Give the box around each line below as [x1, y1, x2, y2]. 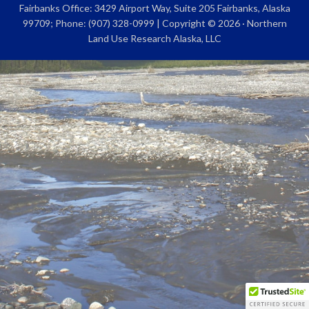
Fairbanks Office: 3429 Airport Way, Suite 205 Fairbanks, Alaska [19, 1, 290, 14]
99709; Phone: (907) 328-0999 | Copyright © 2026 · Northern [22, 17, 287, 29]
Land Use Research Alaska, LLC [88, 32, 221, 44]
